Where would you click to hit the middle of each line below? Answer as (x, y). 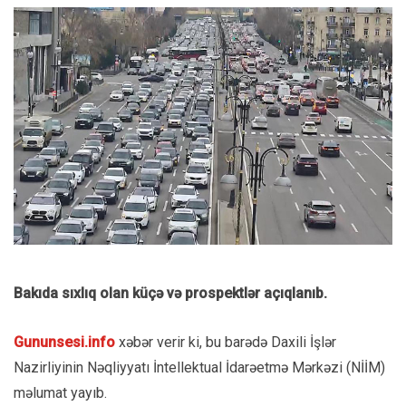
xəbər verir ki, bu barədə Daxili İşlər (226, 343)
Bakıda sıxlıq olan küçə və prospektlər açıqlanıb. (170, 294)
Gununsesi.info (64, 343)
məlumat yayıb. (60, 393)
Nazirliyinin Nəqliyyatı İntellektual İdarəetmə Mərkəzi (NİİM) (199, 368)
